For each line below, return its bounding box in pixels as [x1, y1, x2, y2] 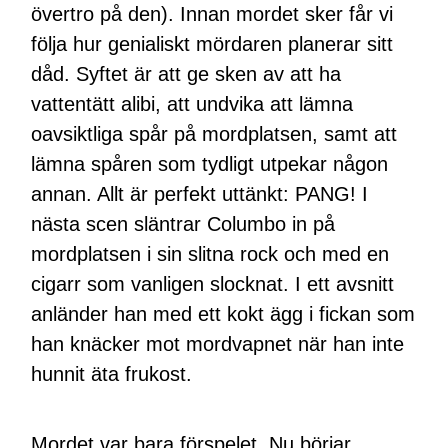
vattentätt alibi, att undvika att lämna [31, 92, 354, 115]
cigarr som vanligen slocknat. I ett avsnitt [31, 272, 395, 295]
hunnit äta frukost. [31, 362, 193, 385]
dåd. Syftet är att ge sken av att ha [31, 62, 342, 85]
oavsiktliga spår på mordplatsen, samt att [31, 122, 398, 145]
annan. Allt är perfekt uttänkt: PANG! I [31, 182, 369, 205]
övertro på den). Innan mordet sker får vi [31, 2, 394, 25]
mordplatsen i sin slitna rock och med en [31, 242, 390, 265]
